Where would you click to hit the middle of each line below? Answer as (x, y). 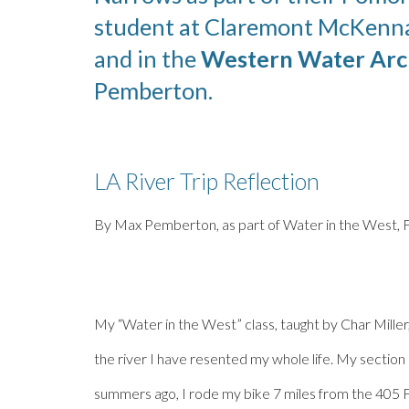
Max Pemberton (165, 224)
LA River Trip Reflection (206, 181)
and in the (147, 58)
